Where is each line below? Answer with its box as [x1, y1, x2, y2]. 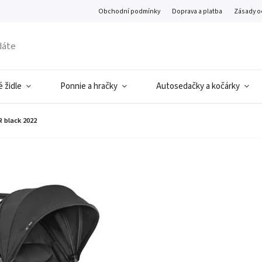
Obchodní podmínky [98, 6, 161, 16]
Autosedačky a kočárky [156, 80, 240, 92]
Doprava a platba [172, 6, 223, 16]
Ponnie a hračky [60, 80, 118, 92]
